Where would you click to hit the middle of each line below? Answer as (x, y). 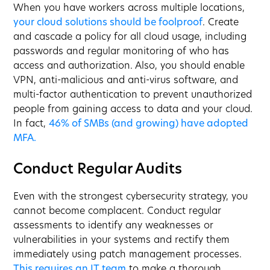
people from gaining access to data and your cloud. (133, 109)
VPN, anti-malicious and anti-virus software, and (126, 80)
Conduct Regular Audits (98, 170)
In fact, (31, 124)
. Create (221, 23)
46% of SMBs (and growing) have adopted (149, 124)
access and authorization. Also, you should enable (129, 66)
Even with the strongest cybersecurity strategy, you (131, 197)
